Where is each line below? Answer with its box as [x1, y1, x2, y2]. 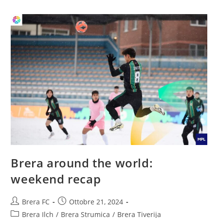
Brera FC [22, 197, 50, 207]
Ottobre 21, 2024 [69, 197, 124, 207]
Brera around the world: [11, 155, 153, 171]
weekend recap [11, 171, 101, 187]
